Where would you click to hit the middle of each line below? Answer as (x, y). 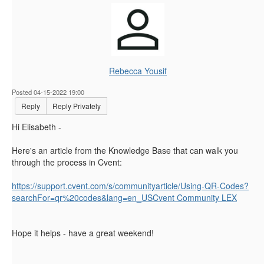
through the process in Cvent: (69, 162)
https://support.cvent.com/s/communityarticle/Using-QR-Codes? (130, 186)
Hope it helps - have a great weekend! (83, 233)
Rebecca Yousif (138, 71)
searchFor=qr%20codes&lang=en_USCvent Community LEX (124, 198)
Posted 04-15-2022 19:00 (48, 92)
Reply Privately (77, 106)
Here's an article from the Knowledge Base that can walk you (125, 151)
